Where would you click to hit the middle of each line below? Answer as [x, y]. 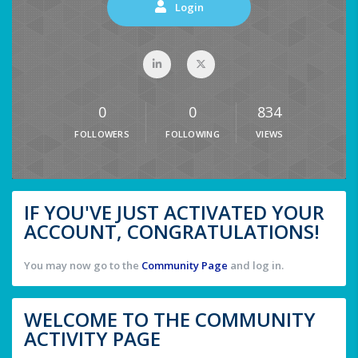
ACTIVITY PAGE [92, 339]
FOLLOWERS [102, 134]
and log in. [256, 266]
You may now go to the [83, 266]
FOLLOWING [193, 134]
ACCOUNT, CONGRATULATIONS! [172, 232]
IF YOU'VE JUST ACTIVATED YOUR [174, 213]
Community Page [185, 266]
